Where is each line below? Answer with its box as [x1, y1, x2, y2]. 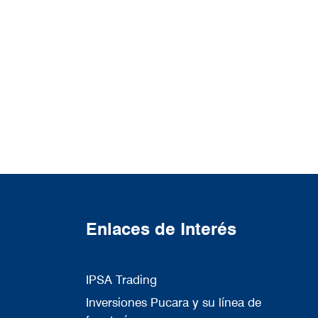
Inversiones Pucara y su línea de [85, 295, 261, 310]
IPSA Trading [85, 272, 157, 287]
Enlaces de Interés [85, 219, 236, 240]
